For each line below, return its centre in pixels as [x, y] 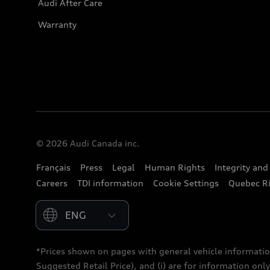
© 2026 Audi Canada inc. [88, 143]
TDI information [110, 183]
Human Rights [175, 167]
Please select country [80, 206]
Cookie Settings [186, 183]
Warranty [57, 24]
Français [53, 167]
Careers [52, 183]
